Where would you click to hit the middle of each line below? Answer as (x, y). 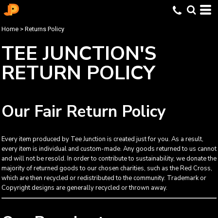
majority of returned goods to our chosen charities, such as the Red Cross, (107, 168)
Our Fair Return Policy (83, 112)
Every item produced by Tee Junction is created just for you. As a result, (102, 139)
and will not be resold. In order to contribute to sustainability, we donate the (109, 159)
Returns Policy (45, 29)
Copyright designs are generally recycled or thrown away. (84, 188)
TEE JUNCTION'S (79, 54)
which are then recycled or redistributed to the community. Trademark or (104, 178)
